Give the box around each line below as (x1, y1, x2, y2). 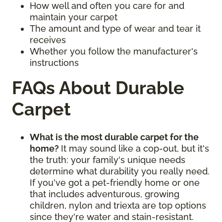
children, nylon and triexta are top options (30, 200, 206, 211)
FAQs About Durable (12, 77, 184, 98)
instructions (30, 57, 81, 68)
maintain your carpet (30, 11, 117, 22)
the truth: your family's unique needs (30, 154, 185, 165)
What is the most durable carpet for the (30, 131, 199, 142)
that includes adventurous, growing (30, 188, 179, 199)
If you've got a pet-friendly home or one (30, 177, 200, 188)
